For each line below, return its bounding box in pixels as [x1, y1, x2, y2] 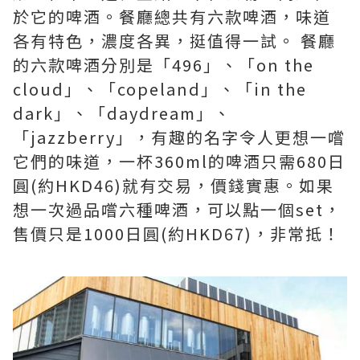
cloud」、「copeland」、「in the [13, 76, 307, 100]
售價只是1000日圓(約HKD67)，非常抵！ [13, 221, 341, 245]
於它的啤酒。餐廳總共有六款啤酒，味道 [13, 4, 331, 28]
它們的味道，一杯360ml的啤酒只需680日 [13, 149, 346, 173]
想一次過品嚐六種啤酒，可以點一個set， [13, 197, 342, 221]
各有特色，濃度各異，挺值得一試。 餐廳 [13, 28, 336, 52]
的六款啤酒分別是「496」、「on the [13, 52, 314, 76]
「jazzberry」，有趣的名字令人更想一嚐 [13, 125, 346, 149]
